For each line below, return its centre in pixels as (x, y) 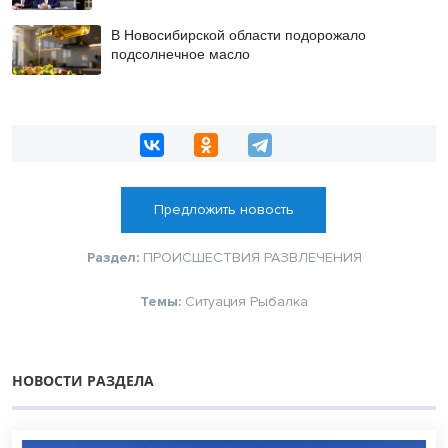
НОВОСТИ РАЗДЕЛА (83, 380)
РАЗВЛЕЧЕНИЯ (312, 257)
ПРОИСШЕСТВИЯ (201, 257)
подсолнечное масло (180, 53)
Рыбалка (279, 301)
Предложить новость (223, 209)
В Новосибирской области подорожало (238, 34)
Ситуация (215, 301)
